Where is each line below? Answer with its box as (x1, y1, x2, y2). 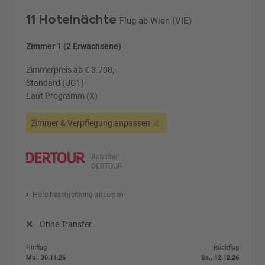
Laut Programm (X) (26, 91, 98, 101)
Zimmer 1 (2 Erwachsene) (26, 41, 122, 51)
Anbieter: (91, 153, 120, 161)
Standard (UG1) (26, 78, 85, 88)
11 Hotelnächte (26, 11, 117, 28)
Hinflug (26, 244, 47, 252)
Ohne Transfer (39, 219, 92, 230)
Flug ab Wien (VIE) (119, 15, 192, 27)
